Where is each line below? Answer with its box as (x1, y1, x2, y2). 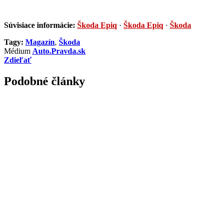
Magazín (25, 38, 55, 47)
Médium (4, 47, 30, 56)
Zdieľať (4, 56, 31, 65)
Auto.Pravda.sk (32, 47, 86, 56)
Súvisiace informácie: (4, 21, 77, 30)
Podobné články (4, 75, 85, 88)
